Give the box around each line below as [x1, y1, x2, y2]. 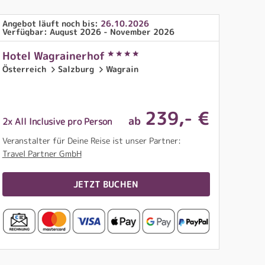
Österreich [2, 63, 49, 75]
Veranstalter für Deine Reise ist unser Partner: [2, 135, 181, 147]
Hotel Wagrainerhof [2, 49, 108, 63]
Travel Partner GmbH [2, 148, 82, 160]
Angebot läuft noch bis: [2, 18, 101, 29]
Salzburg [57, 63, 96, 75]
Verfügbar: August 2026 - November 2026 [2, 26, 174, 37]
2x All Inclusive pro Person [2, 115, 112, 128]
